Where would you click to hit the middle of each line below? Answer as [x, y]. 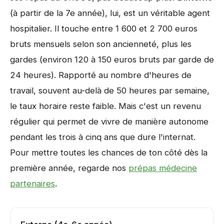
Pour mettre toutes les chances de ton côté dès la [109, 153]
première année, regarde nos [69, 168]
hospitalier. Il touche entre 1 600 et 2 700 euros [104, 29]
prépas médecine [163, 168]
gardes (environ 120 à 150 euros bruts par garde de [112, 60]
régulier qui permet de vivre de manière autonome [109, 122]
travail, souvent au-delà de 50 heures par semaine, [110, 91]
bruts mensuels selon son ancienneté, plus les [101, 44]
